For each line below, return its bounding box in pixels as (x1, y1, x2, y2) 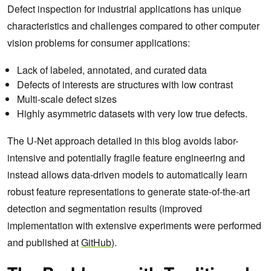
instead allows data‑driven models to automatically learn (7, 167, 247, 181)
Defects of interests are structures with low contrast (17, 77, 233, 91)
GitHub (81, 235, 111, 249)
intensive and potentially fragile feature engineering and (7, 150, 245, 165)
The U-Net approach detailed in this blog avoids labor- (7, 133, 238, 148)
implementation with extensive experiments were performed (7, 218, 261, 232)
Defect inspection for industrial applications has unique (7, 1, 241, 16)
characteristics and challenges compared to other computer (7, 18, 260, 33)
